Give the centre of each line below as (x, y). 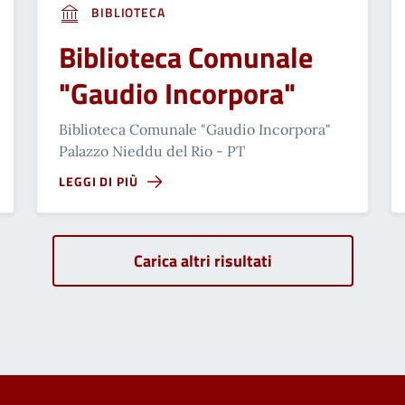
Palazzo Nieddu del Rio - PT (152, 151)
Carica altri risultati (202, 261)
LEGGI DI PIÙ (99, 182)
